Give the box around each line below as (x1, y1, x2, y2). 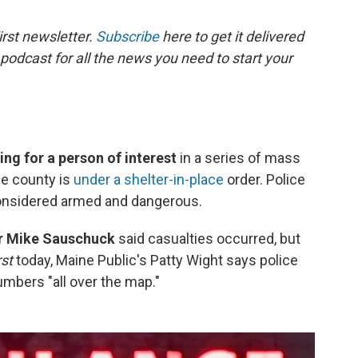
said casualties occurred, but (118, 230, 300, 248)
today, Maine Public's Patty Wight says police (16, 252, 298, 269)
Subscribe (96, 28, 159, 46)
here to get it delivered (159, 28, 304, 46)
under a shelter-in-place (74, 171, 224, 189)
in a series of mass (177, 149, 300, 167)
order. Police (224, 171, 305, 189)
